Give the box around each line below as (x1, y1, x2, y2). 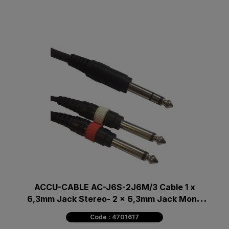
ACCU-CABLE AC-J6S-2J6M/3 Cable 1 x (34, 181, 195, 192)
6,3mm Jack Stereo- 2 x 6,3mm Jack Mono (27, 193, 202, 204)
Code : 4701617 (90, 213, 139, 221)
